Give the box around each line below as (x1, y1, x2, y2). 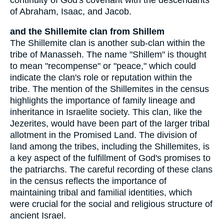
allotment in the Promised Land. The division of (10, 130, 197, 140)
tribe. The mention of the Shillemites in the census (10, 84, 209, 94)
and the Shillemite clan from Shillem (10, 26, 164, 37)
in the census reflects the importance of (10, 176, 166, 186)
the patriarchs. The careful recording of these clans (10, 164, 212, 175)
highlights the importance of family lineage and (10, 95, 195, 106)
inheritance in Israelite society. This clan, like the (10, 107, 202, 117)
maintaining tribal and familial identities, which (10, 187, 192, 198)
